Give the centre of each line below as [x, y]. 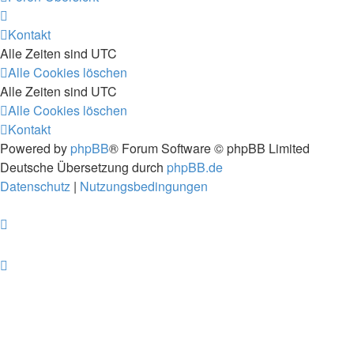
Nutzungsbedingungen [144, 186]
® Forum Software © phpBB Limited [209, 148]
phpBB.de [195, 167]
